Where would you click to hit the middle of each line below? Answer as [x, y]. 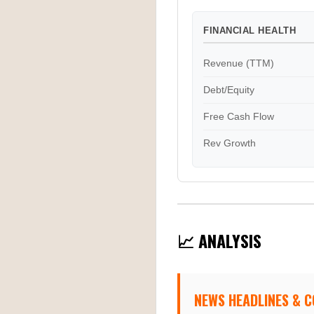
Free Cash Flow [239, 116]
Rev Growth [230, 143]
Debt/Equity [229, 90]
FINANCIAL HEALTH [250, 30]
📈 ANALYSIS [219, 240]
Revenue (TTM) [239, 63]
